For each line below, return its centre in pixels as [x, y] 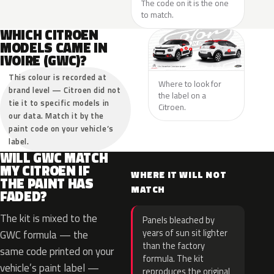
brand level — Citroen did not [65, 90]
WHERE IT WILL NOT [179, 175]
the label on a [182, 95]
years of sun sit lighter [185, 233]
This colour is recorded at [58, 77]
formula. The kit [173, 259]
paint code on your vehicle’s [61, 128]
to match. [157, 15]
